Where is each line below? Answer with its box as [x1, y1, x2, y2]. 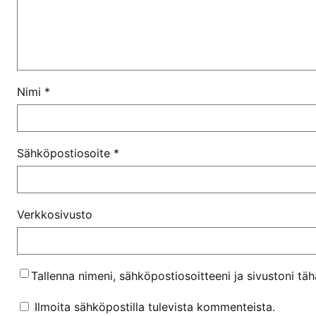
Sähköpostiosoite [17, 145, 114, 160]
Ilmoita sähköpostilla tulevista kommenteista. [35, 299, 275, 314]
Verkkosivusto [17, 207, 92, 221]
